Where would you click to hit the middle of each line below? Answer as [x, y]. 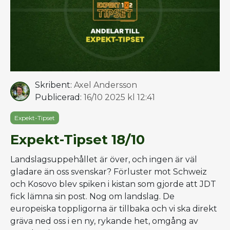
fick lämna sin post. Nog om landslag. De [92, 196]
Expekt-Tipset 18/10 [78, 139]
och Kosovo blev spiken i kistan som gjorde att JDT [113, 184]
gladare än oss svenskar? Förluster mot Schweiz [109, 171]
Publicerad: [58, 97]
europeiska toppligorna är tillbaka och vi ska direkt [114, 208]
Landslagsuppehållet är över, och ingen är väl [104, 159]
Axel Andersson [106, 85]
